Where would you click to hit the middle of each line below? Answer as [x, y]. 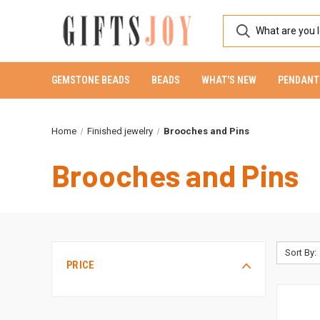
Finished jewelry [120, 131]
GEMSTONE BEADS [91, 80]
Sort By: [300, 252]
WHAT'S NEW [229, 80]
